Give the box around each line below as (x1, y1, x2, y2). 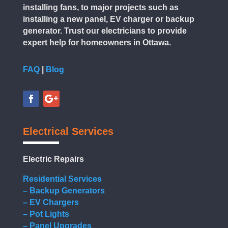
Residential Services (22, 175, 102, 184)
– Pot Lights (22, 210, 69, 219)
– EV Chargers (22, 198, 79, 207)
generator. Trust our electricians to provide (22, 26, 187, 36)
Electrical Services (22, 126, 113, 137)
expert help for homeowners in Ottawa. (22, 38, 171, 47)
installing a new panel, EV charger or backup (22, 15, 194, 24)
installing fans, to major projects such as (22, 3, 179, 12)
